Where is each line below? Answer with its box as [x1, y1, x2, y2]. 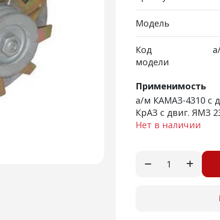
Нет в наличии [136, 119, 201, 131]
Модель [136, 17, 169, 29]
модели [136, 56, 169, 68]
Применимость [136, 80, 206, 92]
